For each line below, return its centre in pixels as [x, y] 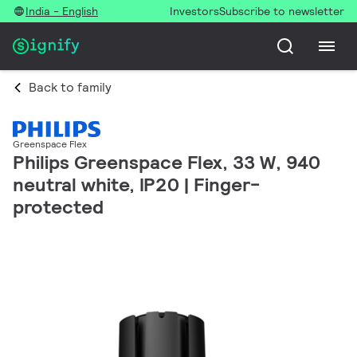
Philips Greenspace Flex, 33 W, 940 [167, 163]
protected [58, 207]
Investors [194, 11]
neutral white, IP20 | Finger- [136, 185]
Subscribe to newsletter [282, 11]
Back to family [70, 87]
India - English [62, 11]
